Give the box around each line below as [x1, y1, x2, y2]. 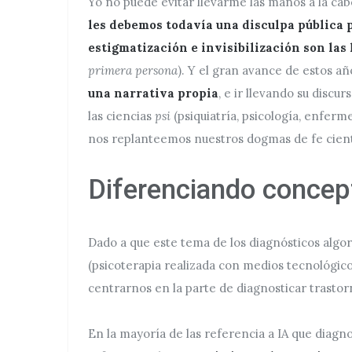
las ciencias [88, 108, 152, 123]
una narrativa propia [88, 86, 218, 101]
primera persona [88, 63, 178, 78]
